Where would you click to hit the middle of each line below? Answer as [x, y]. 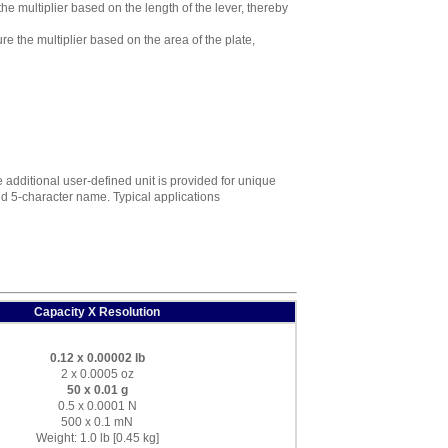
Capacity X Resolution [97, 312]
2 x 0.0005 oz [97, 374]
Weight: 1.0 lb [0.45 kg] [97, 438]
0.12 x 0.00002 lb [97, 358]
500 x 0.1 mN [97, 422]
